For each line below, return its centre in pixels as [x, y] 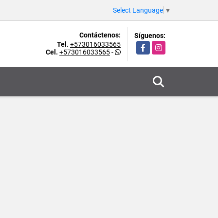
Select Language [138, 10]
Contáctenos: [100, 35]
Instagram [168, 45]
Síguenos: [150, 35]
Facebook [151, 45]
